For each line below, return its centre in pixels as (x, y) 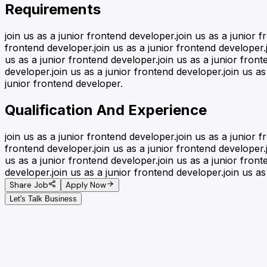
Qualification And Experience (106, 110)
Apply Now (86, 185)
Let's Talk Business (43, 199)
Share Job (29, 185)
